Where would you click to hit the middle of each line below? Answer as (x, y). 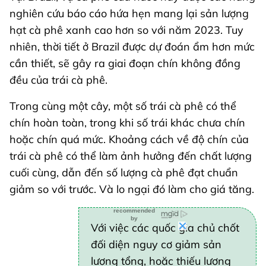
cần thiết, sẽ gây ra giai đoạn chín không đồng (125, 64)
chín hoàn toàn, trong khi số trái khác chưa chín (127, 123)
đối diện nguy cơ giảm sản (156, 245)
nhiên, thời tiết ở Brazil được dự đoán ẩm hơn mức (132, 47)
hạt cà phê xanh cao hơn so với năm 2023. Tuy (126, 30)
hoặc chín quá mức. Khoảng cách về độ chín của (129, 140)
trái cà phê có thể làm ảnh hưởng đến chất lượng (131, 156)
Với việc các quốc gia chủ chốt (165, 228)
